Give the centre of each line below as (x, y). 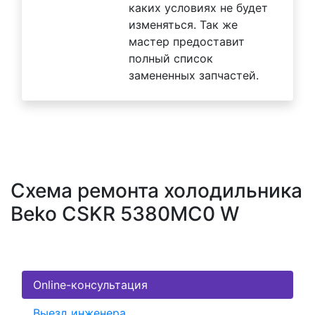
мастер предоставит (187, 42)
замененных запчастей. (194, 76)
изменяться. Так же (183, 25)
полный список (171, 59)
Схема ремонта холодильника (156, 191)
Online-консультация (90, 285)
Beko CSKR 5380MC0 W (125, 214)
